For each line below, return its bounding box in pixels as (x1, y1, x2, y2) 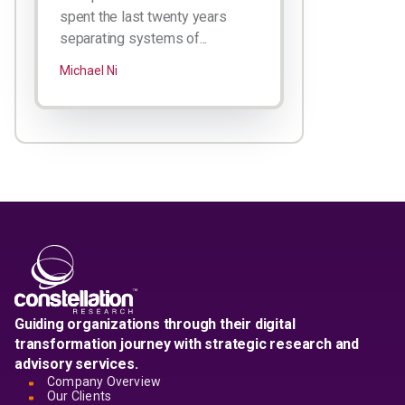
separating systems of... (60, 29, 208, 47)
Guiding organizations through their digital (14, 315, 296, 333)
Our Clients (47, 388, 112, 403)
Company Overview (47, 373, 162, 389)
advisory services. (14, 354, 138, 372)
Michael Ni (60, 62, 118, 78)
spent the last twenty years (60, 7, 227, 25)
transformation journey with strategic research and (14, 334, 359, 353)
